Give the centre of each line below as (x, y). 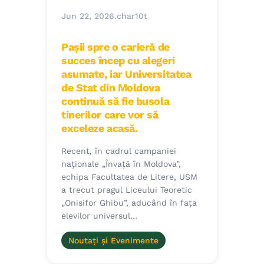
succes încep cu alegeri (118, 61)
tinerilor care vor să (110, 115)
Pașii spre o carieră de (115, 47)
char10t (132, 16)
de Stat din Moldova (111, 88)
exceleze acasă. (100, 128)
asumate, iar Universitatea (126, 74)
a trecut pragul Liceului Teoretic (127, 190)
